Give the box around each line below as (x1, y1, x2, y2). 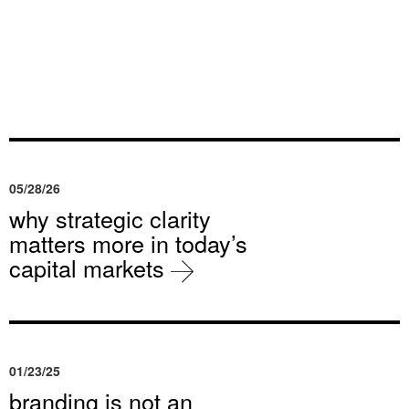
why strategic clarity (9, 202, 211, 236)
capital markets (9, 251, 171, 285)
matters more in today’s (9, 226, 247, 260)
